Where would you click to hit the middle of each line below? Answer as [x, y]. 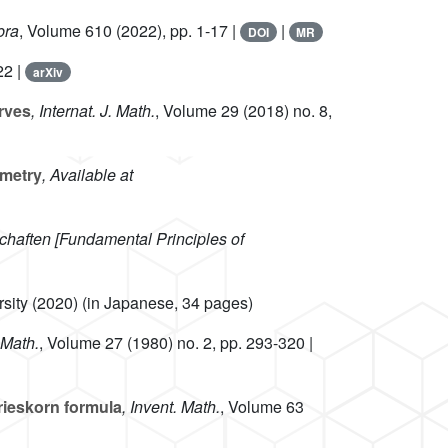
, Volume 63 [262, 407]
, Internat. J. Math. [93, 111]
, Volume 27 [81, 343]
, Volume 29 [197, 111]
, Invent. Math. [171, 407]
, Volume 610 [65, 31]
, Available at [87, 175]
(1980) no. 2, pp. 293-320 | [218, 343]
